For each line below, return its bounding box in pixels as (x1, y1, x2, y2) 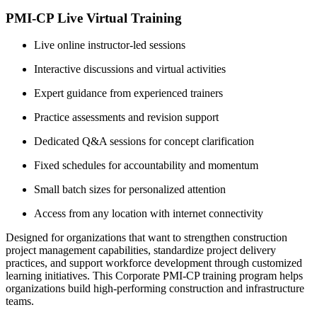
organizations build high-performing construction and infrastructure (6, 282, 304, 295)
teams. (6, 295, 34, 308)
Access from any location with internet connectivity (34, 207, 263, 220)
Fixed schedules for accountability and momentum (34, 159, 258, 172)
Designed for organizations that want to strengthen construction (6, 231, 287, 244)
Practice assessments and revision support (34, 111, 219, 124)
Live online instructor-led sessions (34, 39, 185, 52)
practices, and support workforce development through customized (6, 257, 302, 270)
